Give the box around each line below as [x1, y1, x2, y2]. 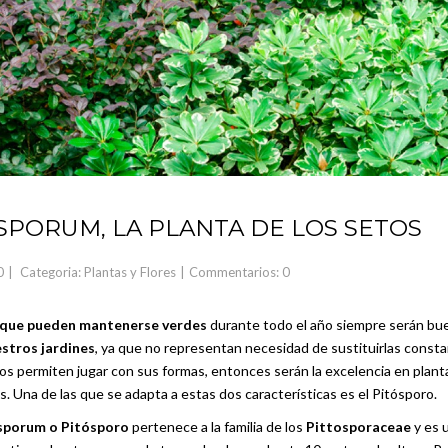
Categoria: [19, 264, 84, 280]
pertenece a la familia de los [128, 418, 306, 435]
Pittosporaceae [305, 418, 411, 435]
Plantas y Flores [83, 264, 176, 280]
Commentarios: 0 [188, 264, 290, 280]
